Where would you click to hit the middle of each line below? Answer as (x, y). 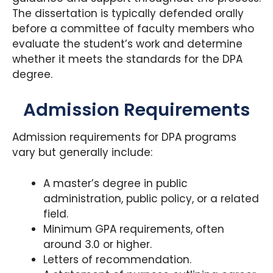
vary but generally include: (82, 153)
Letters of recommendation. (117, 259)
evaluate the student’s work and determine (127, 44)
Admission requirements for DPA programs (124, 137)
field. (56, 214)
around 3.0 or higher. (97, 244)
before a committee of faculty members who (133, 29)
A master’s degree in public (115, 183)
